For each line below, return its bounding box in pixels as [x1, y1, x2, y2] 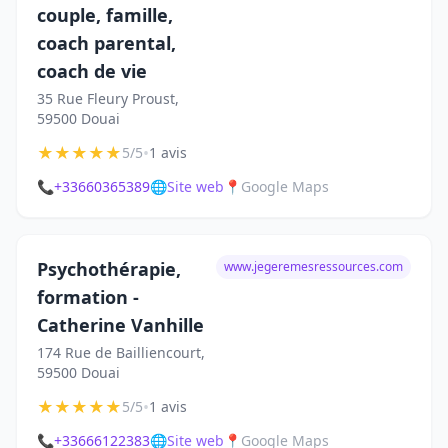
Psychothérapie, [37, 257, 181, 281]
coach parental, [37, 31, 176, 55]
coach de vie [37, 59, 147, 83]
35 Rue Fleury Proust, [37, 89, 179, 108]
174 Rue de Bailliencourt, [37, 343, 205, 362]
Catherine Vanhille [37, 313, 204, 337]
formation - [37, 285, 139, 309]
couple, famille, [37, 3, 173, 27]
